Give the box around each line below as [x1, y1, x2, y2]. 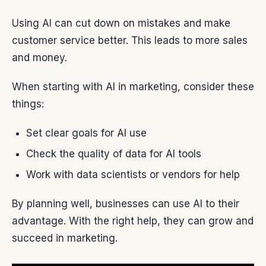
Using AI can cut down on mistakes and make [12, 17, 230, 29]
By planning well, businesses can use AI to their [12, 198, 239, 210]
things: [12, 97, 44, 110]
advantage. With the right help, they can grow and [12, 215, 254, 227]
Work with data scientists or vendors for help [26, 169, 240, 181]
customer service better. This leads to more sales [12, 34, 248, 46]
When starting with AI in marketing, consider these [12, 80, 254, 93]
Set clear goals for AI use [26, 126, 147, 139]
